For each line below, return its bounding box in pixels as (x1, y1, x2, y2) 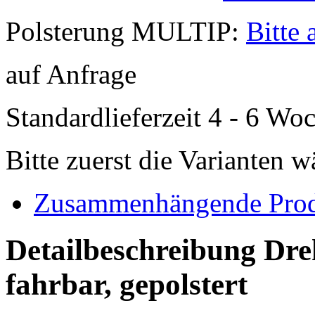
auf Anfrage (6, 59, 136, 90)
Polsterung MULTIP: (6, 16, 246, 47)
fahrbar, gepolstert (6, 268, 247, 302)
